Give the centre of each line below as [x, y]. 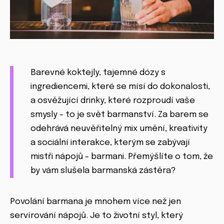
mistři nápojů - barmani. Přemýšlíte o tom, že [122, 156]
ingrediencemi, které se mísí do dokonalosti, [120, 86]
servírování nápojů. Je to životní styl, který [96, 215]
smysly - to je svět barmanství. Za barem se [119, 114]
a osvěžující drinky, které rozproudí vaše [113, 100]
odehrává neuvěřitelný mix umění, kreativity [119, 128]
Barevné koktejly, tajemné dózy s [98, 72]
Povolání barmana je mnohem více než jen [95, 201]
